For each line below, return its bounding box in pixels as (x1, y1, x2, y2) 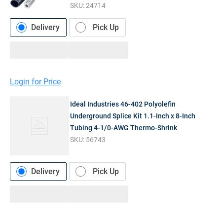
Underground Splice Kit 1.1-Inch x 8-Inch (70, 112, 196, 120)
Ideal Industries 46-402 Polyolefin (70, 100, 176, 109)
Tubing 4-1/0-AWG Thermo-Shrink (70, 124, 178, 132)
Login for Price (10, 77, 61, 87)
